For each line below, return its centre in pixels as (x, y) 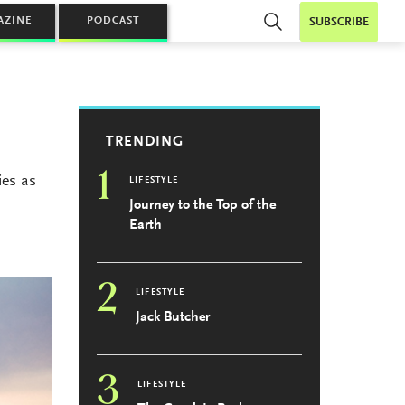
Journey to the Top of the (203, 205)
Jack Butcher (173, 317)
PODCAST (113, 21)
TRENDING (145, 142)
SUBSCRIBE (339, 22)
